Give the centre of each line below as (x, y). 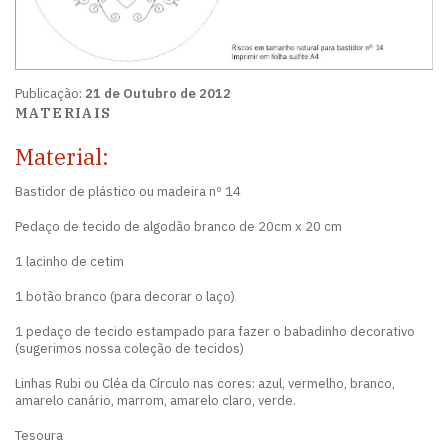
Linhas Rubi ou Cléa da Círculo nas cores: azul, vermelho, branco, (205, 383)
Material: (62, 156)
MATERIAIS (63, 113)
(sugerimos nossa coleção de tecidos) (129, 348)
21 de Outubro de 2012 (158, 93)
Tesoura (39, 435)
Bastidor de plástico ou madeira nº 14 (128, 191)
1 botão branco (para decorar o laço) (125, 296)
